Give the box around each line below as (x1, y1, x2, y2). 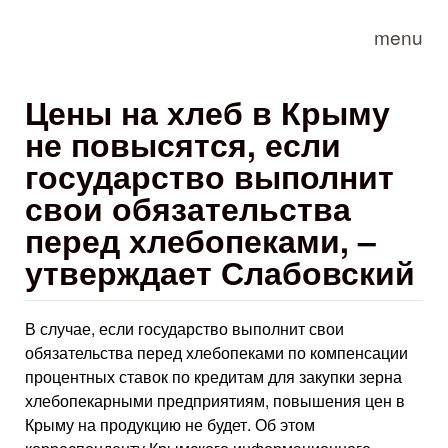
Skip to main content (128, 4, 272, 27)
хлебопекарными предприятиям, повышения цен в (25, 389, 405, 412)
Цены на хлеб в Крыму (25, 89, 390, 135)
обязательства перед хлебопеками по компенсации (25, 341, 408, 364)
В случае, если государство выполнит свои (25, 317, 344, 340)
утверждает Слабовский (25, 249, 415, 295)
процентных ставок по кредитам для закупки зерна (25, 365, 402, 388)
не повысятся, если (25, 121, 341, 167)
